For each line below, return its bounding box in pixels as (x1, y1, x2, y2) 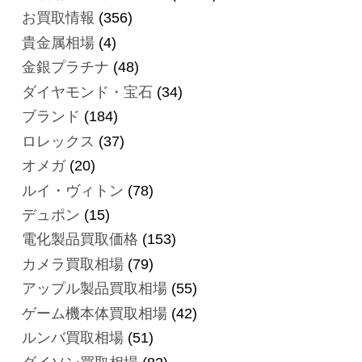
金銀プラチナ (21, 59, 109, 76)
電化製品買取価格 (21, 231, 138, 248)
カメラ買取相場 (21, 255, 124, 272)
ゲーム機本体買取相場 (21, 305, 167, 322)
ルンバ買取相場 (21, 330, 124, 347)
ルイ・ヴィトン (21, 182, 124, 199)
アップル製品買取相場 (21, 280, 167, 297)
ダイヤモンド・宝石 (21, 83, 153, 100)
